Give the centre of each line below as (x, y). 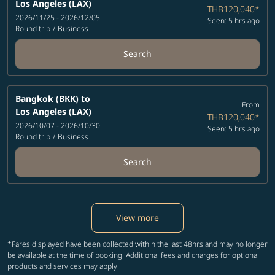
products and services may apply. (63, 266)
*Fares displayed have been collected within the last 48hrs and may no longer (137, 244)
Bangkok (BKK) (47, 98)
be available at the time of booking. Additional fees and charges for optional (133, 255)
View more (137, 217)
